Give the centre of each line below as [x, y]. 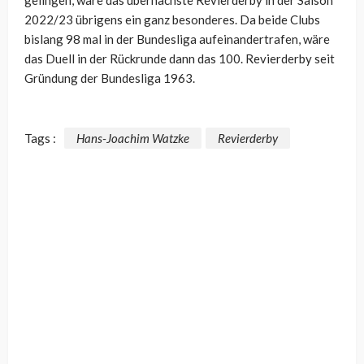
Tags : [40, 139]
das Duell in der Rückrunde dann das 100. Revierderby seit [180, 59]
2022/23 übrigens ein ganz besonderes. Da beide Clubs [172, 20]
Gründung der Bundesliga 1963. [110, 78]
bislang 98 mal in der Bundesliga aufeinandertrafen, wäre [177, 39]
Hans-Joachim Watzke [133, 139]
